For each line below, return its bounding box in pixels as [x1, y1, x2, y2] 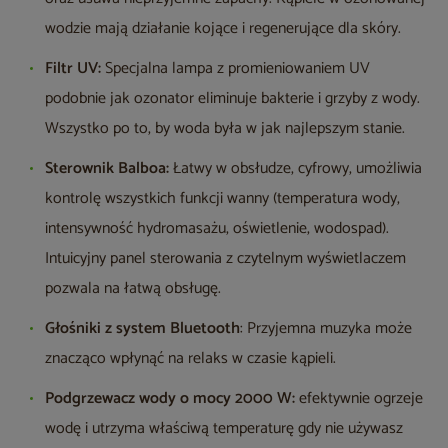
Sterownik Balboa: [45, 155, 169, 183]
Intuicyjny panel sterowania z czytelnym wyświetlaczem [45, 245, 406, 273]
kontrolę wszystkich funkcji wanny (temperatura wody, [45, 185, 400, 213]
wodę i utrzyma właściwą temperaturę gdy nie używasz [45, 415, 403, 443]
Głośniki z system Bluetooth [45, 315, 240, 343]
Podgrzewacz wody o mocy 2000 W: [45, 385, 299, 413]
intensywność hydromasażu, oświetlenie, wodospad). [45, 215, 389, 243]
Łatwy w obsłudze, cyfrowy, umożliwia [169, 155, 422, 183]
